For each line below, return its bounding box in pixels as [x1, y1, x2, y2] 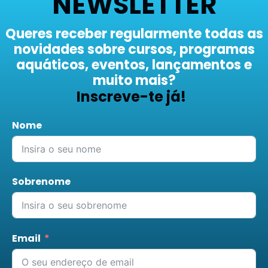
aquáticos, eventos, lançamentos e [16, 55, 252, 74]
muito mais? [92, 71, 176, 90]
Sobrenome [12, 175, 71, 189]
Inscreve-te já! [76, 86, 186, 106]
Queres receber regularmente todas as [5, 24, 263, 43]
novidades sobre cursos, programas [13, 39, 255, 59]
